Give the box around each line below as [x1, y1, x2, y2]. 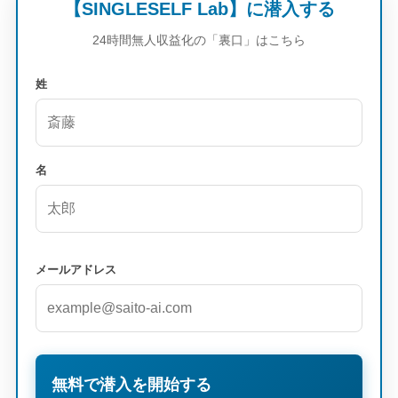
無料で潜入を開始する [51, 376, 211, 394]
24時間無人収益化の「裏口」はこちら [92, 33, 306, 48]
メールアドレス [35, 263, 116, 277]
